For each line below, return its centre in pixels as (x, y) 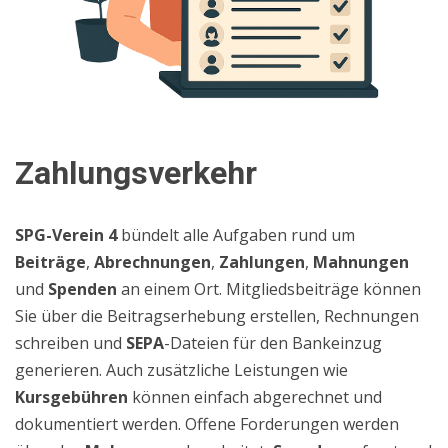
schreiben (52, 343)
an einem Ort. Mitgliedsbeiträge (240, 289)
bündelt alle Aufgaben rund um (236, 235)
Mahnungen (361, 262)
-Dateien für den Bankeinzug (273, 343)
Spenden (82, 289)
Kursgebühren (71, 397)
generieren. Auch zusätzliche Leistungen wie (181, 370)
